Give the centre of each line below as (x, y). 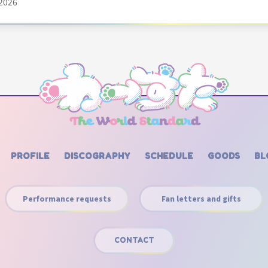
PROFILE (30, 156)
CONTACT (134, 240)
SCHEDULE (169, 156)
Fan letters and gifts (201, 198)
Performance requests (67, 198)
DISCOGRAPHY (97, 156)
